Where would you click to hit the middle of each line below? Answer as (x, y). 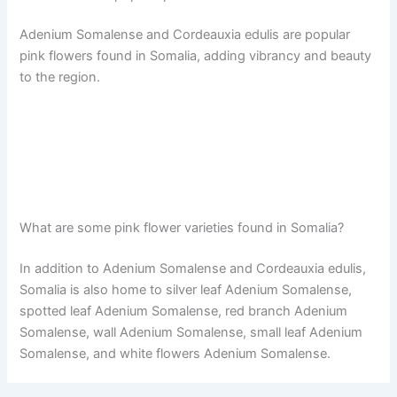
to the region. (60, 78)
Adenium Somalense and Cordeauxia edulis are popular (185, 35)
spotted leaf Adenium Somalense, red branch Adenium (184, 311)
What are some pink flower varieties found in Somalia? (182, 227)
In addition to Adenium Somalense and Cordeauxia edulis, (193, 268)
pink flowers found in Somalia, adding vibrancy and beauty (196, 56)
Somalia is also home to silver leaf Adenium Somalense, (186, 289)
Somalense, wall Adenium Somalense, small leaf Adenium (191, 332)
